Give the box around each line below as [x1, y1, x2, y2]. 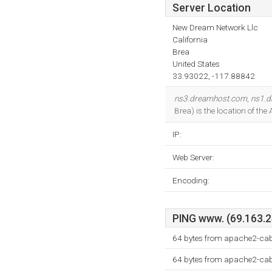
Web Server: [172, 152, 214, 162]
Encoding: [172, 175, 209, 185]
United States [172, 59, 220, 69]
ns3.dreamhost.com [174, 93, 247, 103]
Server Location [172, 2, 251, 14]
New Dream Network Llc [172, 22, 258, 32]
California [172, 35, 208, 44]
